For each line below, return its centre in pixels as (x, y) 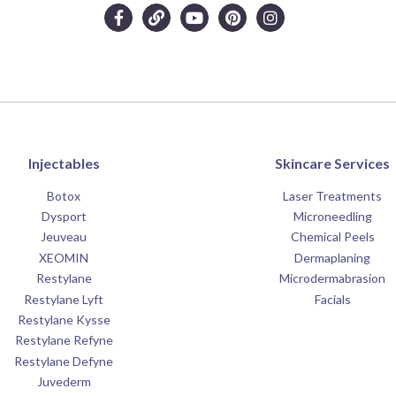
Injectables (64, 163)
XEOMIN (64, 257)
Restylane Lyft (64, 299)
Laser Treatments (332, 195)
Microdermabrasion (332, 278)
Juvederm (64, 382)
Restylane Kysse (64, 319)
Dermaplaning (332, 257)
